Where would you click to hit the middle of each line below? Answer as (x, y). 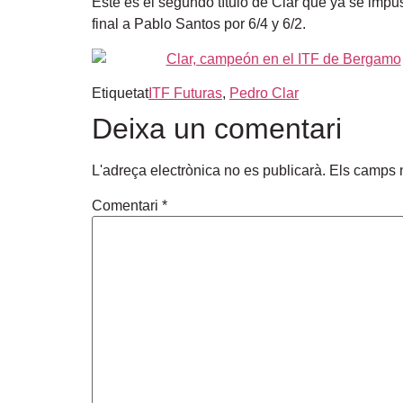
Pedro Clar (264, 93)
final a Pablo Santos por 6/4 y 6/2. (199, 24)
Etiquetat (120, 93)
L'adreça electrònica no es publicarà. (209, 170)
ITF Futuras (185, 93)
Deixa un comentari (217, 128)
